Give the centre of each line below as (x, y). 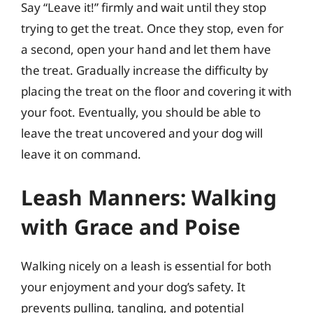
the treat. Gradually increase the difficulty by (145, 70)
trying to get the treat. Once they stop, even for (152, 28)
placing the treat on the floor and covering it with (156, 91)
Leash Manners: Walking (149, 197)
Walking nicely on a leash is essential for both (146, 265)
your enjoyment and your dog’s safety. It (133, 286)
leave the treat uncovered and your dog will (142, 133)
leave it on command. (81, 154)
